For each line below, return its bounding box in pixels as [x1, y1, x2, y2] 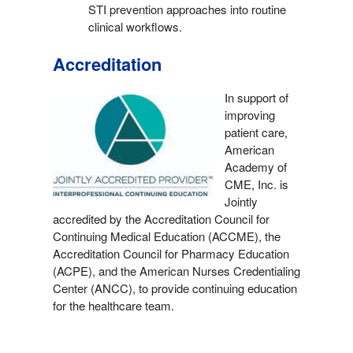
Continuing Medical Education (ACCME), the [52, 227, 281, 244]
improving [224, 106, 275, 123]
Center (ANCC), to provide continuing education [52, 279, 297, 296]
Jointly [224, 192, 258, 210]
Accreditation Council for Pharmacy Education [52, 244, 289, 262]
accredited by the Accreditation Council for [52, 210, 269, 227]
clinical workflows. [87, 17, 182, 35]
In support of [224, 88, 288, 106]
